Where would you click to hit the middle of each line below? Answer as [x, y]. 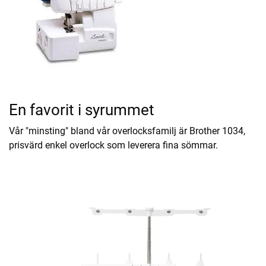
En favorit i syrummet [82, 110]
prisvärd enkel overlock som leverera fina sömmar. [113, 145]
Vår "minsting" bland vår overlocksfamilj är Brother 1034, [127, 131]
